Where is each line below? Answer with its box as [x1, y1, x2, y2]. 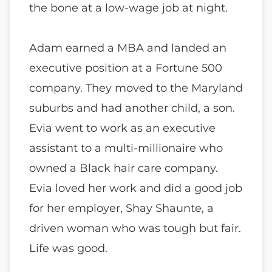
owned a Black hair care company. [29, 161, 218, 175]
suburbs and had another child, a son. [29, 101, 235, 115]
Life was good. [29, 241, 107, 256]
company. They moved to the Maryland [29, 81, 243, 95]
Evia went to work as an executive [29, 121, 216, 135]
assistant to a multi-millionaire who [29, 141, 223, 155]
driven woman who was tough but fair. [29, 221, 241, 236]
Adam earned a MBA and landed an [29, 41, 226, 55]
